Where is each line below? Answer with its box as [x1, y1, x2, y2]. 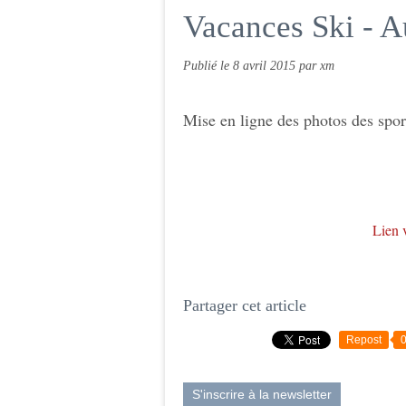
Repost [346, 333, 382, 346]
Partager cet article [183, 296, 306, 314]
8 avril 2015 [233, 58, 299, 72]
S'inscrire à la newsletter [192, 387, 332, 401]
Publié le [183, 58, 233, 72]
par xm [299, 58, 334, 72]
